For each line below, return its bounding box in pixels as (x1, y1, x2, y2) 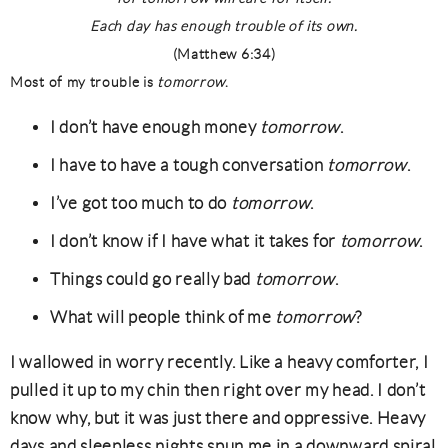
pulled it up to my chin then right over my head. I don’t (10, 381, 426, 399)
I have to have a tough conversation (50, 156, 328, 174)
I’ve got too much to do (50, 194, 231, 212)
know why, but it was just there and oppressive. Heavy (10, 409, 427, 427)
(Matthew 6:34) (172, 46, 276, 62)
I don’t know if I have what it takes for (50, 232, 340, 250)
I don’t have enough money (50, 118, 261, 136)
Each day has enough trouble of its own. (90, 18, 358, 34)
